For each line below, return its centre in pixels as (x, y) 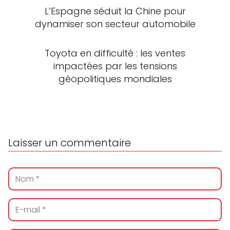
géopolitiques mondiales (115, 79)
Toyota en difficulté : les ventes (115, 53)
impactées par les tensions (115, 66)
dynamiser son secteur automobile (115, 24)
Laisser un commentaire (70, 142)
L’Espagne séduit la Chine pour (115, 11)
